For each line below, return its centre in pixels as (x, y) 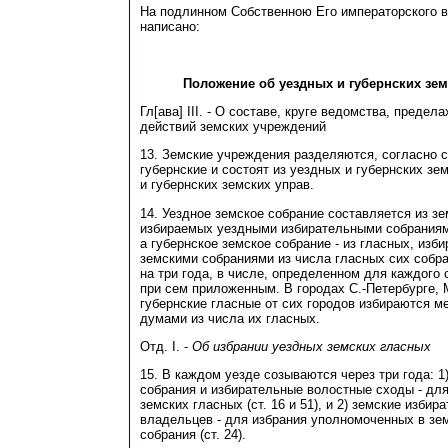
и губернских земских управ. (227, 185)
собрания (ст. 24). (193, 435)
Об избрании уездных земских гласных (311, 346)
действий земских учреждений (233, 126)
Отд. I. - (166, 346)
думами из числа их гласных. (230, 318)
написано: (170, 26)
